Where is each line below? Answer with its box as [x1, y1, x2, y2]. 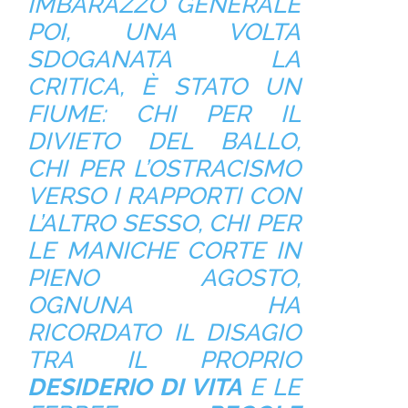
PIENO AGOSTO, [26, 263, 301, 291]
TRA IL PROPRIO [26, 345, 301, 373]
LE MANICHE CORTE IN [26, 236, 301, 264]
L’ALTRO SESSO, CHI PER [26, 209, 301, 237]
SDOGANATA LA [26, 45, 301, 73]
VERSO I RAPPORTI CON [26, 181, 301, 209]
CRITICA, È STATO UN [26, 72, 301, 100]
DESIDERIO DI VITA [26, 372, 241, 401]
